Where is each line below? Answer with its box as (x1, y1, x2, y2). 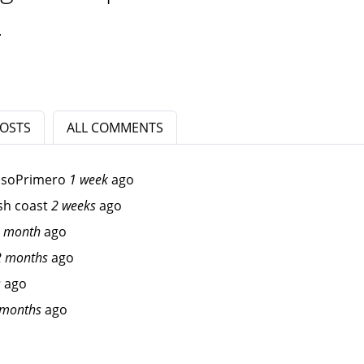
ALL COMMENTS (67, 119, 163, 136)
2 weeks (51, 197, 96, 214)
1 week (69, 171, 108, 188)
